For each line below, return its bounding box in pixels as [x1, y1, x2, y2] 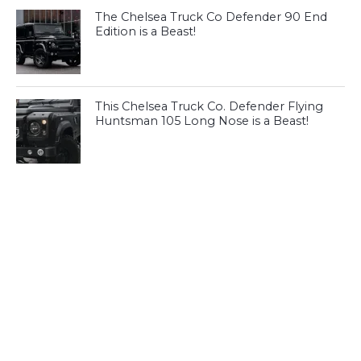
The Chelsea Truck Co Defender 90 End [95, 10, 328, 25]
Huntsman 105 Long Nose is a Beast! [95, 114, 309, 129]
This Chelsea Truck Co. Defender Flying [95, 99, 324, 114]
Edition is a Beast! [95, 24, 197, 39]
